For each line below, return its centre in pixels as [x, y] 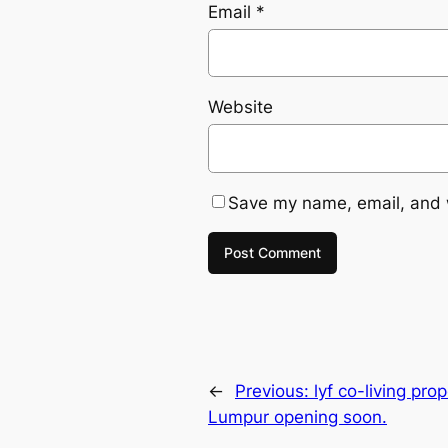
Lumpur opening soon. [297, 417]
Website [240, 107]
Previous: [274, 391]
